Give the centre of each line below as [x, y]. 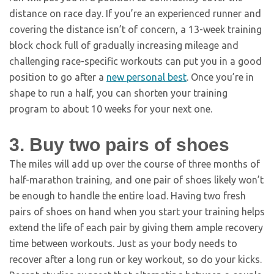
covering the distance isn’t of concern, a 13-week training [135, 29]
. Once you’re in [220, 77]
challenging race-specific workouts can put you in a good [135, 61]
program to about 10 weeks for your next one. [111, 109]
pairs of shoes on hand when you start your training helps [137, 212]
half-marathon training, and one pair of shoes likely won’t [136, 180]
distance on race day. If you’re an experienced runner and [135, 13]
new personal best [146, 77]
